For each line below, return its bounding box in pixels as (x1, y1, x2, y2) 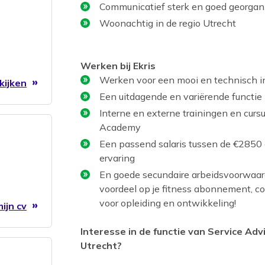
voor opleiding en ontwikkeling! (99, 196, 236, 209)
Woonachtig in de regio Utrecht (99, 17, 236, 29)
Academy (99, 121, 141, 133)
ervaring (99, 151, 135, 164)
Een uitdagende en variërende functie (99, 90, 262, 102)
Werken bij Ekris (80, 59, 156, 72)
